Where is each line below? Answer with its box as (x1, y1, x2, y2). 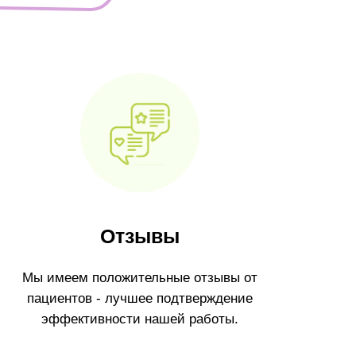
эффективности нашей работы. (41, 311, 238, 327)
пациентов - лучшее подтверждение (27, 290, 253, 306)
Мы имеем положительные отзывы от (22, 269, 257, 285)
